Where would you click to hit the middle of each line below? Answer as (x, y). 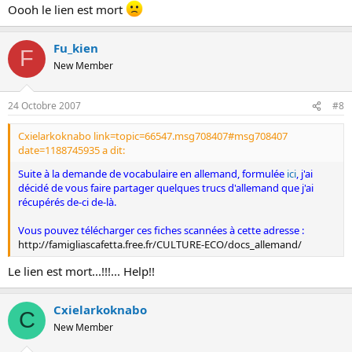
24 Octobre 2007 (44, 106)
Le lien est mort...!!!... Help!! (81, 271)
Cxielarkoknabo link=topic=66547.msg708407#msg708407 (153, 136)
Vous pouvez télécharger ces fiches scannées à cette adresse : (161, 230)
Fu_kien (76, 48)
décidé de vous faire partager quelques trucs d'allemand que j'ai (166, 188)
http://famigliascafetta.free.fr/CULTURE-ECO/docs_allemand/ (160, 244)
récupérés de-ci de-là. (67, 202)
